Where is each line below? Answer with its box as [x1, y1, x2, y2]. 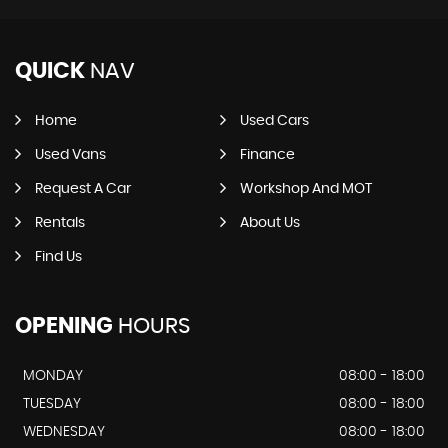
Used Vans [35, 147, 106, 162]
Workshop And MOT [239, 181, 372, 196]
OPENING [15, 314, 113, 337]
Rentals [35, 215, 85, 230]
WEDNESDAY [23, 424, 105, 439]
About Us [239, 215, 300, 230]
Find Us [35, 249, 82, 264]
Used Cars [239, 113, 309, 128]
